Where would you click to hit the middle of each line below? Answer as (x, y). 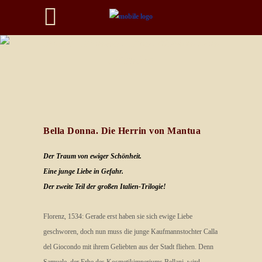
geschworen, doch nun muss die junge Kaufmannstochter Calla (130, 232)
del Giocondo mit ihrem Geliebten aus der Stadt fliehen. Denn (128, 247)
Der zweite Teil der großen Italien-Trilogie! (105, 187)
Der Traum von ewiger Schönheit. (92, 156)
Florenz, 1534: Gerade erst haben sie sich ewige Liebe (118, 216)
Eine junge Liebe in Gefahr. (83, 171)
